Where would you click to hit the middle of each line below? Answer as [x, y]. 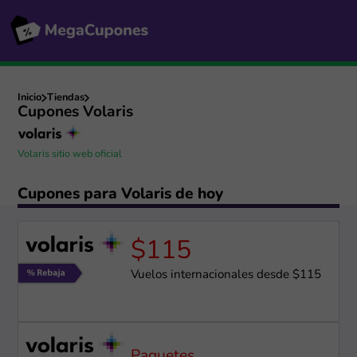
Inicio [30, 98]
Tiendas [65, 98]
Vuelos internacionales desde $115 [226, 276]
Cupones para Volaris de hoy [121, 194]
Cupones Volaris [76, 113]
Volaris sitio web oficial [70, 154]
